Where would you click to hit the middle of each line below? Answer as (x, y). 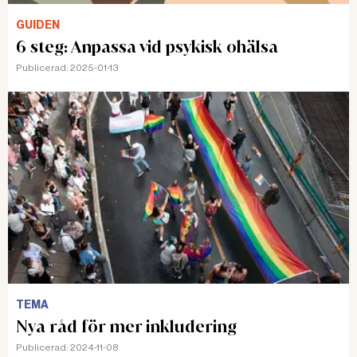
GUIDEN (38, 25)
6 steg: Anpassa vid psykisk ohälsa (148, 47)
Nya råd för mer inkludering (126, 326)
